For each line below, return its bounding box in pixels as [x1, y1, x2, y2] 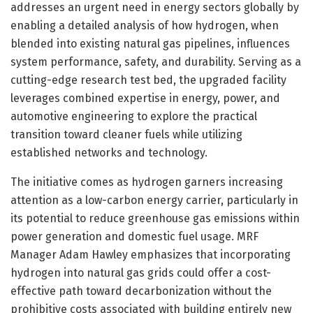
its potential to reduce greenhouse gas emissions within [10, 212, 300, 226]
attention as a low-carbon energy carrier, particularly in [10, 194, 298, 208]
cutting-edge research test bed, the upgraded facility [10, 73, 286, 87]
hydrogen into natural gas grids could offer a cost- [10, 266, 271, 280]
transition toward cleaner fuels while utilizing [10, 128, 242, 142]
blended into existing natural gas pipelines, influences [10, 37, 290, 51]
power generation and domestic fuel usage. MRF [10, 230, 259, 244]
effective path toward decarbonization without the [10, 284, 272, 298]
